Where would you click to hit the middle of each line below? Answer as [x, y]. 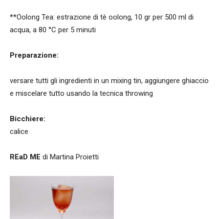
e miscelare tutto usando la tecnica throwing [81, 93]
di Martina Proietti [71, 157]
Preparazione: [34, 55]
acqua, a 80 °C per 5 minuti [53, 30]
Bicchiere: [28, 119]
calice [19, 131]
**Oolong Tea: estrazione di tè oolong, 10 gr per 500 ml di [102, 17]
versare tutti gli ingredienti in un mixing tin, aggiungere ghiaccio [109, 80]
